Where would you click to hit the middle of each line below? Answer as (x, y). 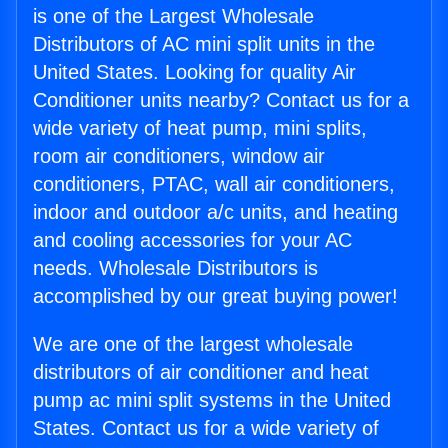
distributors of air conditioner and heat (201, 372)
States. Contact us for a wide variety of (206, 428)
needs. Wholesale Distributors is (175, 268)
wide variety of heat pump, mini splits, (200, 128)
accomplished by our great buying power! (215, 296)
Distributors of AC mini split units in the (204, 44)
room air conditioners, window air (179, 156)
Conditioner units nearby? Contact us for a (221, 100)
